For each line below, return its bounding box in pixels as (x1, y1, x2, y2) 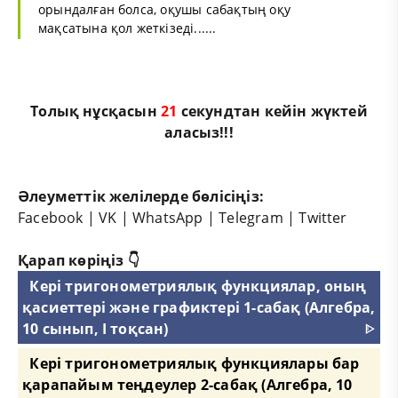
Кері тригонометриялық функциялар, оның (29, 275, 367, 296)
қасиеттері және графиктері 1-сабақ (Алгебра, (22, 297, 376, 317)
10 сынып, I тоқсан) (22, 318, 169, 338)
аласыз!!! (164, 122, 234, 142)
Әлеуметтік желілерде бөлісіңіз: (18, 186, 264, 206)
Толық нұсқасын (30, 100, 162, 121)
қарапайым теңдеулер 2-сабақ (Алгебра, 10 (22, 374, 353, 394)
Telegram (219, 207, 283, 227)
